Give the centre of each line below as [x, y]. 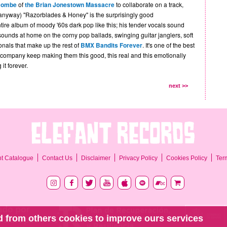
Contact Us [57, 158]
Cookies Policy [187, 158]
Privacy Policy [138, 158]
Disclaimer [96, 158]
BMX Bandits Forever [111, 45]
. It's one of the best [168, 45]
